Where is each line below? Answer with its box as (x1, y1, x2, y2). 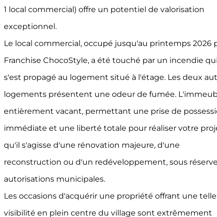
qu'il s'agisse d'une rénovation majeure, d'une (4, 140, 180, 150)
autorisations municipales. (4, 174, 105, 184)
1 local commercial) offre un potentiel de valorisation (4, 5, 204, 15)
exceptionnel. (4, 22, 57, 31)
